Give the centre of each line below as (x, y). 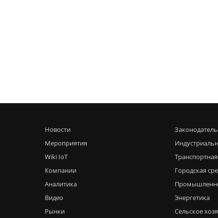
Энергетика (192, 198)
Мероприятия (66, 143)
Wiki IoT (56, 157)
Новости (58, 129)
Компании (61, 170)
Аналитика (61, 184)
